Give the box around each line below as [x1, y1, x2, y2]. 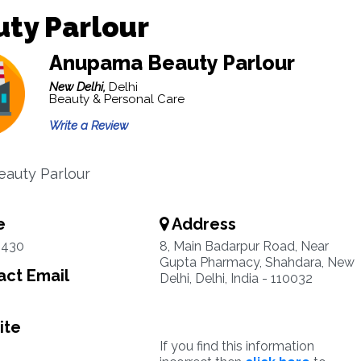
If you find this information [159, 338, 314, 354]
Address [168, 214, 236, 234]
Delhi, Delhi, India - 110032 [159, 271, 313, 286]
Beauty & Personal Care [48, 92, 185, 106]
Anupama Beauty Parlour [48, 51, 295, 75]
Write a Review [48, 118, 128, 133]
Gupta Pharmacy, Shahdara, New [159, 255, 355, 270]
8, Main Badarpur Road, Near [159, 239, 329, 254]
